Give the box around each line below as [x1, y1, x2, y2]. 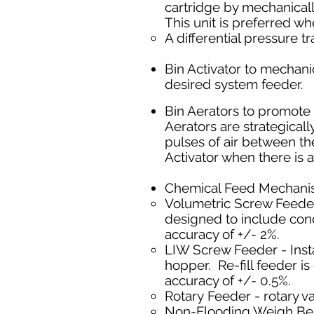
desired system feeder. [165, 76, 303, 92]
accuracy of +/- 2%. [165, 226, 283, 242]
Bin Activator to [165, 61, 260, 76]
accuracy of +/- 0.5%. [165, 273, 294, 288]
